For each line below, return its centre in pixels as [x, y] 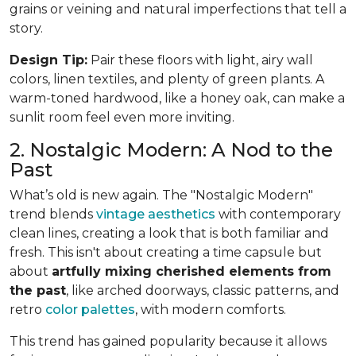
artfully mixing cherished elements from [192, 271]
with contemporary [278, 214]
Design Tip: [48, 60]
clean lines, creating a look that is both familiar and [169, 233]
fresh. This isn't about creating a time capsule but [166, 252]
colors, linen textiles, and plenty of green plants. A [167, 79]
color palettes [90, 309]
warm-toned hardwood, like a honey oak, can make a [177, 98]
